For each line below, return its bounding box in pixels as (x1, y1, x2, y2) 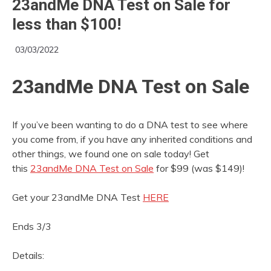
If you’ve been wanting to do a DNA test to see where (12, 118, 248, 131)
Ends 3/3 (12, 220, 51, 232)
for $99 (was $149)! (154, 162, 244, 174)
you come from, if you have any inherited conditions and (12, 132, 252, 145)
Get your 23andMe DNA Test (12, 191, 143, 203)
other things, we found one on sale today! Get (12, 147, 209, 160)
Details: (12, 249, 44, 261)
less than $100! (12, 15, 121, 33)
